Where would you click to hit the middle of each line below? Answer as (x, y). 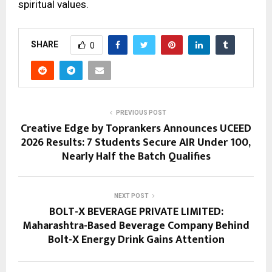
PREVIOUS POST (141, 113)
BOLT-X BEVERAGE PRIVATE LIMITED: (136, 212)
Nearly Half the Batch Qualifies (136, 157)
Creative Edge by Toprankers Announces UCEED (136, 129)
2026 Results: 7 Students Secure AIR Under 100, (136, 143)
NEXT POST (131, 196)
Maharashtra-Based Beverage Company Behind (136, 226)
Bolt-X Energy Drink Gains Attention (136, 240)
